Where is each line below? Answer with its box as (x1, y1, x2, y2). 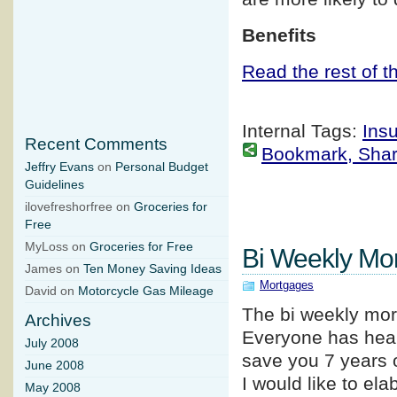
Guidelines (25, 178, 84, 192)
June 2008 (25, 359, 84, 373)
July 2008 (25, 337, 79, 351)
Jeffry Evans (25, 160, 94, 175)
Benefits (242, 25, 316, 46)
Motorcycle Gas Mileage (78, 284, 214, 299)
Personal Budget (115, 160, 208, 175)
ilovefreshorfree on (25, 200, 134, 214)
